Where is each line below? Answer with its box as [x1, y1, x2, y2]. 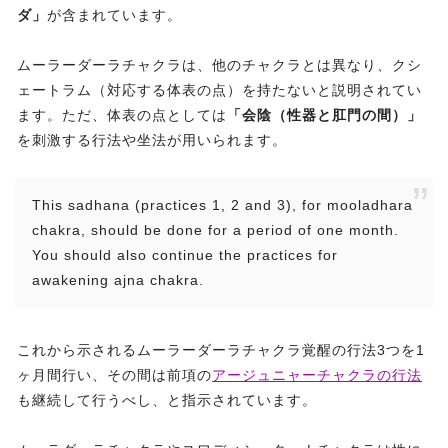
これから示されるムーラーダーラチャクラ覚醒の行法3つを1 [17, 342, 425, 359]
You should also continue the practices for [32, 247, 338, 264]
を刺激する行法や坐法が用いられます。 [17, 132, 287, 149]
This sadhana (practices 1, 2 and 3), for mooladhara [32, 197, 413, 214]
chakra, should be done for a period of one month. [32, 222, 399, 239]
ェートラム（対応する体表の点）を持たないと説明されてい [17, 82, 422, 99]
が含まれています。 [47, 7, 182, 24]
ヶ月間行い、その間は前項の [17, 367, 212, 384]
